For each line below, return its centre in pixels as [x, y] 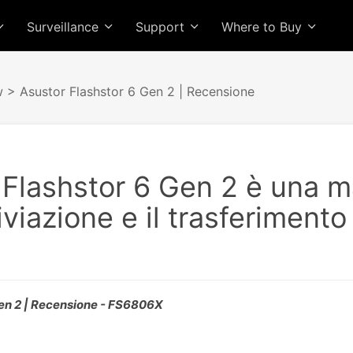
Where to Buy [264, 27]
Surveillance [65, 27]
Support [162, 27]
